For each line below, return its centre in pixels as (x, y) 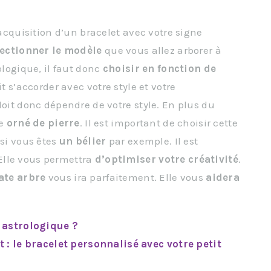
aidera (223, 177)
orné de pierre (43, 123)
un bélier (83, 141)
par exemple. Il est (152, 141)
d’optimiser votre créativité (166, 159)
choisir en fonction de (159, 68)
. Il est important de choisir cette (158, 123)
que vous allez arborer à (162, 50)
